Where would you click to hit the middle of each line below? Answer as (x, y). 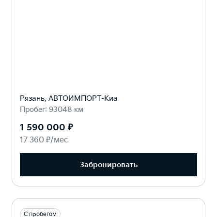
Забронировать (108, 165)
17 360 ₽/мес (44, 140)
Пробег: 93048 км (52, 110)
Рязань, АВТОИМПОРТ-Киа (69, 99)
